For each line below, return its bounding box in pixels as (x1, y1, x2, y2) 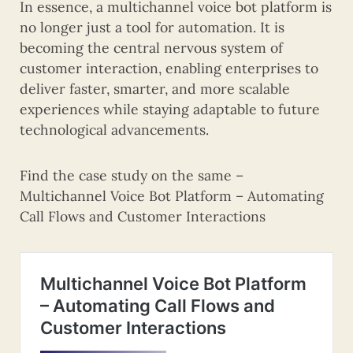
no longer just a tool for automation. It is (20, 17, 284, 36)
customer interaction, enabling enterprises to (20, 58, 318, 77)
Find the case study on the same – (20, 165, 243, 184)
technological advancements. (20, 120, 209, 139)
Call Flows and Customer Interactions (20, 206, 266, 225)
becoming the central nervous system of (20, 38, 283, 57)
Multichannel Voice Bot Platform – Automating (20, 186, 324, 205)
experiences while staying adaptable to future (20, 99, 320, 118)
